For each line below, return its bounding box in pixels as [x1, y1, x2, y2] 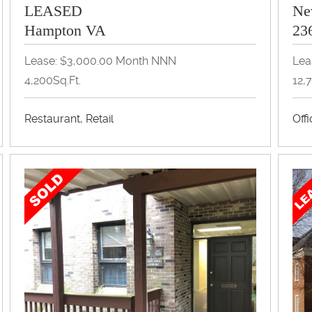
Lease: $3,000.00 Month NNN [24, 54, 177, 68]
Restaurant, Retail [24, 111, 114, 125]
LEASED [24, 1, 83, 19]
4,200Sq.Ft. [24, 73, 81, 87]
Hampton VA [24, 21, 107, 39]
